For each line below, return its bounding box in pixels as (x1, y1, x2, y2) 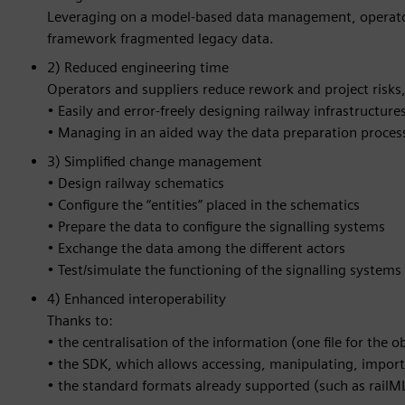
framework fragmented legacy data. (47, 30, 274, 47)
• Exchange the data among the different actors (47, 240, 345, 257)
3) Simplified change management (47, 153, 262, 170)
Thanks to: (47, 312, 113, 329)
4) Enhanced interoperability (47, 290, 226, 307)
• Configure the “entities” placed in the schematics (47, 196, 360, 213)
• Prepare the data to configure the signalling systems (47, 218, 385, 235)
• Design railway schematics (47, 174, 224, 192)
